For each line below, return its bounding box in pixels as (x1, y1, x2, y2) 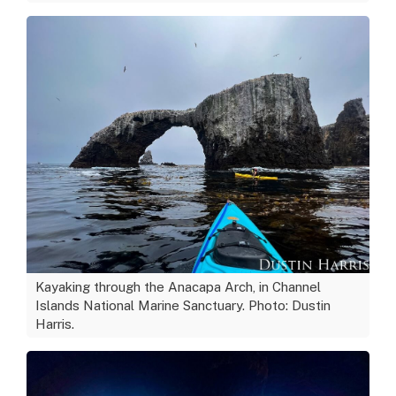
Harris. (35, 316, 74, 331)
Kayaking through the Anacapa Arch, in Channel (35, 278, 321, 294)
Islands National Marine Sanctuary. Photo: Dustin (35, 297, 331, 313)
